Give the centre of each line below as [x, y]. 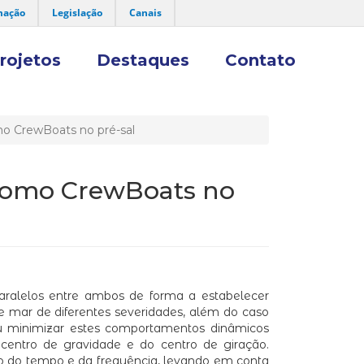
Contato [260, 60]
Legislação [77, 13]
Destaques [143, 60]
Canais [145, 13]
